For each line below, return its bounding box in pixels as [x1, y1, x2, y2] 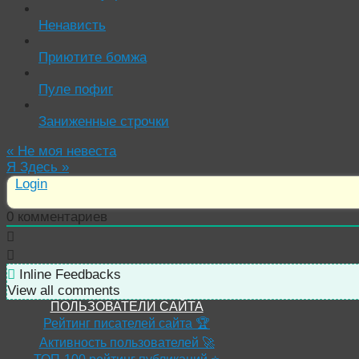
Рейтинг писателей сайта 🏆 [43, 317, 210, 331]
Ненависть [38, 18, 106, 34]
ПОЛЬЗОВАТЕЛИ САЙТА [50, 300, 204, 314]
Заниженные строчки [38, 114, 169, 130]
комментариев [14, 209, 107, 225]
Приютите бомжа [38, 50, 147, 66]
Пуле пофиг [38, 82, 113, 98]
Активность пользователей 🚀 [38, 336, 215, 350]
